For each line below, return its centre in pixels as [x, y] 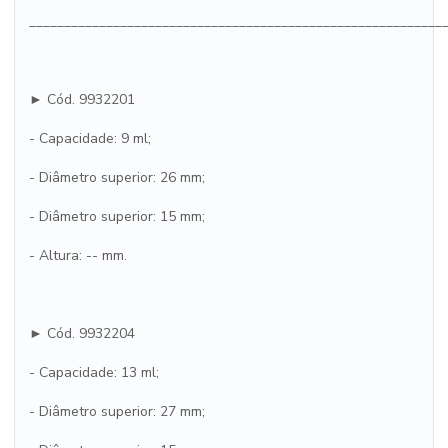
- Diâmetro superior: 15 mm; [117, 216]
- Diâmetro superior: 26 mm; [117, 177]
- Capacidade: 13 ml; [94, 372]
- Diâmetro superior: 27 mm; [117, 411]
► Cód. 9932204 [82, 333]
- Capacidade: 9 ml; [90, 138]
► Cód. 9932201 [82, 99]
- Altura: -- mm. [78, 255]
